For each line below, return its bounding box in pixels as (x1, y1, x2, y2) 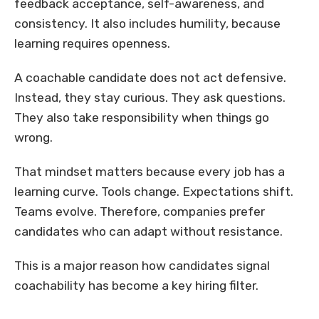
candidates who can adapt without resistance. (14, 224, 283, 239)
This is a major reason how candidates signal (14, 258, 270, 273)
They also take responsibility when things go (14, 110, 269, 125)
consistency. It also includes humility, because (14, 16, 281, 31)
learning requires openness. (14, 36, 170, 51)
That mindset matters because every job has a (14, 164, 285, 179)
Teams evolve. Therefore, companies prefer (14, 204, 265, 219)
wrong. (14, 130, 53, 145)
